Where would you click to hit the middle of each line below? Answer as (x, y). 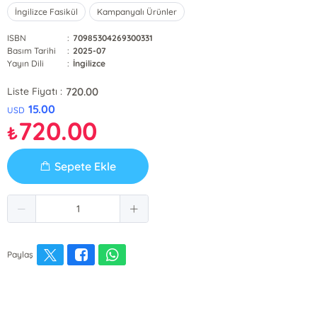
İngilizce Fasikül (47, 12)
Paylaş (21, 254)
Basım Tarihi (32, 51)
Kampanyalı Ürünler (137, 12)
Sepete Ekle (85, 166)
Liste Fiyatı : (35, 91)
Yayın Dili (26, 63)
